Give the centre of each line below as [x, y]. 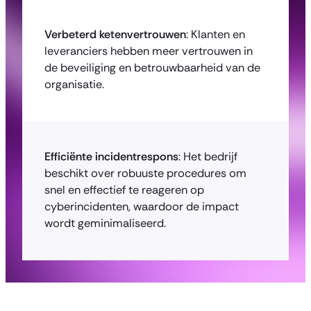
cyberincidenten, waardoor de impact [142, 207]
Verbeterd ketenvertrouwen [115, 34]
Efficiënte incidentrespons [111, 157]
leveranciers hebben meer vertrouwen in [149, 51]
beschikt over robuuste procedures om [145, 174]
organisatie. [74, 84]
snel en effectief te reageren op [124, 190]
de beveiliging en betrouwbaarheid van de [152, 67]
